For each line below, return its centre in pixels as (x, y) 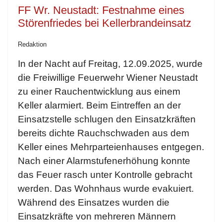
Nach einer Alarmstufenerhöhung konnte (104, 161)
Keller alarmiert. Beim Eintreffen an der (99, 106)
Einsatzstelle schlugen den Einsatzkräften (107, 119)
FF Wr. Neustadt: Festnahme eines (101, 10)
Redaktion (32, 45)
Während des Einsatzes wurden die (94, 203)
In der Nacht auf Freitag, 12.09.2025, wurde (110, 64)
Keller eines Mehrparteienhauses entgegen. (111, 147)
